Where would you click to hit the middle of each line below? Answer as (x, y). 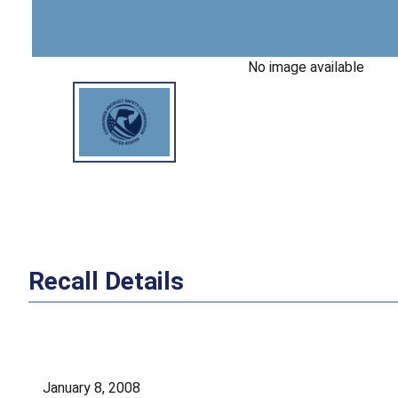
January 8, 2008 (92, 387)
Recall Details (106, 281)
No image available (306, 68)
